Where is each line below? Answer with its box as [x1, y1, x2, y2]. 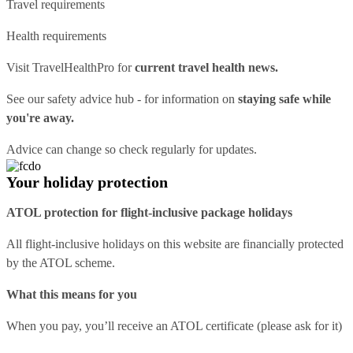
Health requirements [6, 28, 106, 43]
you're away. [6, 110, 74, 124]
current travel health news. [135, 60, 278, 74]
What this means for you [6, 287, 137, 301]
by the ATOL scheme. [6, 255, 115, 269]
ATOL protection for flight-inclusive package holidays [6, 205, 292, 219]
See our [6, 91, 47, 106]
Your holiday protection [6, 173, 168, 191]
